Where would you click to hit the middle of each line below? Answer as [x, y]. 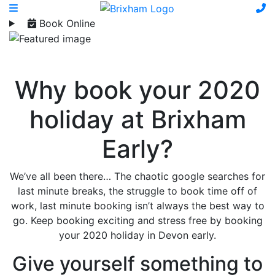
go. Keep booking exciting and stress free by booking [137, 221]
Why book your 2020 [137, 90]
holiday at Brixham [137, 120]
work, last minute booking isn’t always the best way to [137, 206]
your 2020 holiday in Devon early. [137, 235]
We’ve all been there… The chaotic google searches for [137, 176]
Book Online [65, 23]
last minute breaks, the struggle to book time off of [137, 191]
